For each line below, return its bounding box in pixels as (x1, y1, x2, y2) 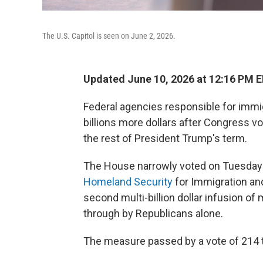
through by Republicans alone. (83, 207, 223, 220)
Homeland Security (83, 176, 173, 188)
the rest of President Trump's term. (83, 132, 247, 145)
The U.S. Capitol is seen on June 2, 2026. (42, 31, 176, 41)
